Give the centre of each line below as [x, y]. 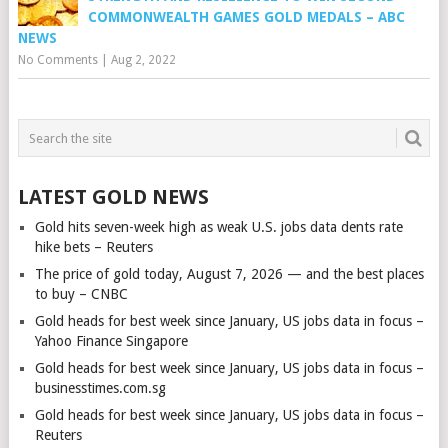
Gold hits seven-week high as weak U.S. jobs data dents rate [218, 227]
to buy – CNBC [81, 294]
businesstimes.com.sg [100, 388]
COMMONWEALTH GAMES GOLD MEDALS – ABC [246, 17]
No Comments [57, 60]
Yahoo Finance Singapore [111, 341]
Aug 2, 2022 [143, 60]
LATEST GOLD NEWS [113, 197]
